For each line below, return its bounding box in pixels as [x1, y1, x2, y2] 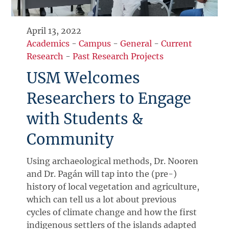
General [120, 38, 152, 49]
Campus [79, 38, 111, 49]
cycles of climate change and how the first [27, 207, 197, 218]
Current [161, 38, 193, 49]
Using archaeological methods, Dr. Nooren [27, 156, 199, 167]
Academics [27, 38, 70, 49]
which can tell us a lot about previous [27, 194, 177, 205]
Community [27, 130, 114, 149]
